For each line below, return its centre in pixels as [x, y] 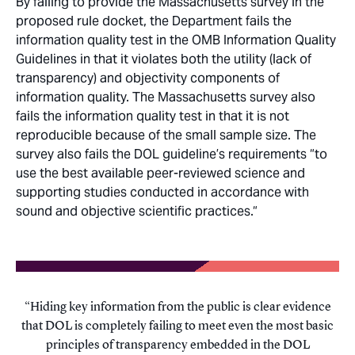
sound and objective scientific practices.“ [137, 212]
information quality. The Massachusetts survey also [166, 97]
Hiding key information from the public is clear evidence [180, 307]
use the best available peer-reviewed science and [160, 174]
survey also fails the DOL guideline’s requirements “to [172, 155]
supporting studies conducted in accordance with [162, 193]
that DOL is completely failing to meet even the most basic [177, 326]
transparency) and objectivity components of [148, 78]
